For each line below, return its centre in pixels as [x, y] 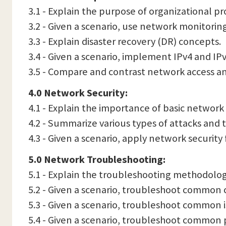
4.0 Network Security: [78, 93]
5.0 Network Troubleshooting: [97, 159]
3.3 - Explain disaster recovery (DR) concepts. [125, 41]
